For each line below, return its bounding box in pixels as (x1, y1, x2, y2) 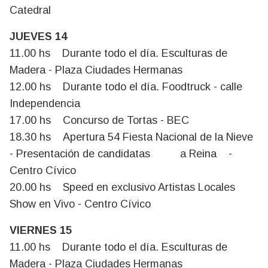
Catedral (10, 4, 51, 16)
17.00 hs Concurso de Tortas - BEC (10, 114, 189, 126)
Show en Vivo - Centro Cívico (10, 197, 151, 210)
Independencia (10, 97, 83, 109)
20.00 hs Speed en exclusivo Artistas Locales (10, 181, 235, 193)
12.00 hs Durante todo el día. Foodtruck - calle (10, 80, 242, 93)
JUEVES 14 (10, 30, 91, 42)
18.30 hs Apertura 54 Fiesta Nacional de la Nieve (10, 130, 253, 143)
